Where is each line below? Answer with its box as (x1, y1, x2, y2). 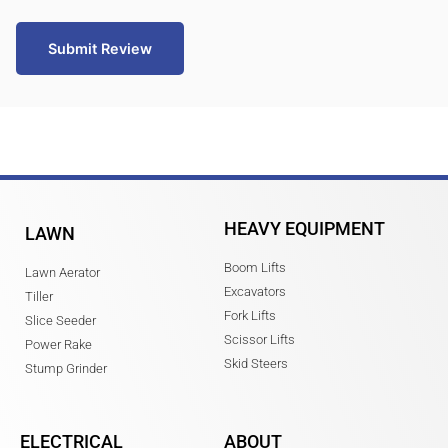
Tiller (25, 288, 53, 304)
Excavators (224, 283, 286, 299)
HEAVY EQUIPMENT (224, 217, 385, 239)
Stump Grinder (25, 360, 107, 376)
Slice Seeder (25, 312, 96, 328)
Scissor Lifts (224, 331, 295, 347)
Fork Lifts (224, 307, 276, 323)
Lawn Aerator (25, 264, 100, 280)
